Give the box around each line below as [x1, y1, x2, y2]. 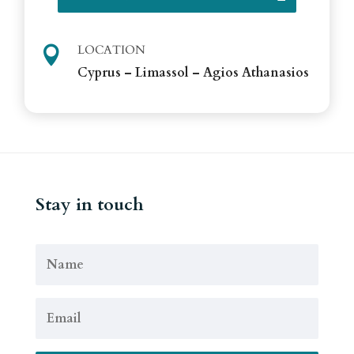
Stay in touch [35, 192, 144, 217]
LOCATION [77, 41, 146, 58]
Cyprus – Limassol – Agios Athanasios [77, 63, 310, 81]
